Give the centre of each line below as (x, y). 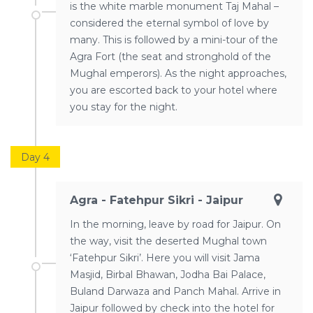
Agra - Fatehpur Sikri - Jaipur (156, 200)
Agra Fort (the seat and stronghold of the (170, 56)
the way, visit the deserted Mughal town (168, 241)
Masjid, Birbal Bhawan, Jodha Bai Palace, (168, 274)
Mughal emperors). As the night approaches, (178, 73)
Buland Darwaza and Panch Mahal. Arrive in (175, 291)
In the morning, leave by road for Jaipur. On (175, 224)
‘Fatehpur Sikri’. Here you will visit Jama (165, 257)
